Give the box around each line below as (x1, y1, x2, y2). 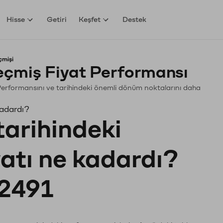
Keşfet (79, 15, 101, 23)
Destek (122, 15, 147, 23)
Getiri (47, 15, 67, 23)
